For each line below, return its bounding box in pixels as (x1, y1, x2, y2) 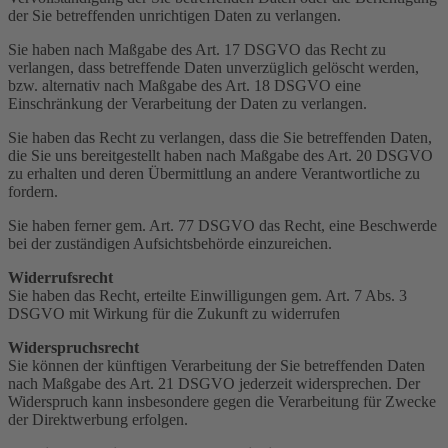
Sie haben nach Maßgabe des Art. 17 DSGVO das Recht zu (8, 40, 386, 58)
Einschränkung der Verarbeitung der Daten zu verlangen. (8, 94, 367, 112)
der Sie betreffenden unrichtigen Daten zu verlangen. (8, 6, 341, 24)
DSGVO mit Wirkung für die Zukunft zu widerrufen (8, 304, 340, 322)
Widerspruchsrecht (8, 338, 139, 356)
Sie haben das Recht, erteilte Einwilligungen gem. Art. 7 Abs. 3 (8, 286, 407, 304)
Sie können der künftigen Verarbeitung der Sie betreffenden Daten (8, 356, 425, 374)
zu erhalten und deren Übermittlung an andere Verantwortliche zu (8, 164, 420, 182)
